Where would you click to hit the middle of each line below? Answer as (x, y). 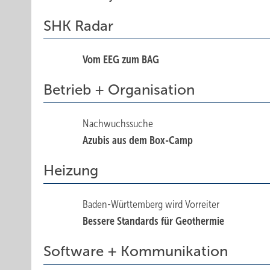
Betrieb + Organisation (119, 90)
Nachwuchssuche (118, 124)
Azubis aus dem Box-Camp (138, 140)
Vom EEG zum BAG (121, 60)
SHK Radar (78, 26)
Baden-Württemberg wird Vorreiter (151, 204)
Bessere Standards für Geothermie (154, 221)
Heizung (71, 171)
